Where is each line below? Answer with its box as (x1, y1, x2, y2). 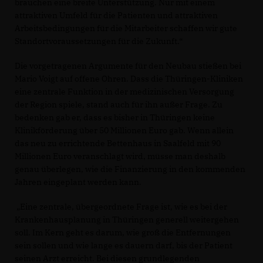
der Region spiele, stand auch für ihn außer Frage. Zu (15, 99, 222, 110)
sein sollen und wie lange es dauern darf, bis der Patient (15, 240, 232, 251)
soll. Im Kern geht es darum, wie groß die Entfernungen (15, 227, 231, 238)
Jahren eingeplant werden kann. (15, 176, 141, 187)
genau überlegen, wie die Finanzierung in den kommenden (15, 163, 245, 174)
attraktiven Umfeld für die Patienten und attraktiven (15, 9, 218, 21)
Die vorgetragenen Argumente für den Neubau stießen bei (15, 60, 241, 71)
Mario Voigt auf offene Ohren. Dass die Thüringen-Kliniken (15, 73, 243, 84)
